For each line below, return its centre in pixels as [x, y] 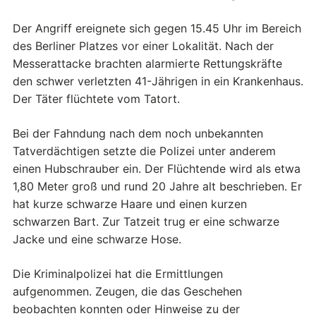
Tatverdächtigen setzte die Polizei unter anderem [144, 151]
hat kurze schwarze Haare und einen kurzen [130, 203]
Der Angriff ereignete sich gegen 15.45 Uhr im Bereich [157, 28]
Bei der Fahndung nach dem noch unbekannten [138, 133]
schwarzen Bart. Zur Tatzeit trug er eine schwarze [146, 221]
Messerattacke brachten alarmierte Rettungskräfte [147, 63]
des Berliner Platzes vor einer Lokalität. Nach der [143, 45]
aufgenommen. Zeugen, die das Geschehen [127, 291]
